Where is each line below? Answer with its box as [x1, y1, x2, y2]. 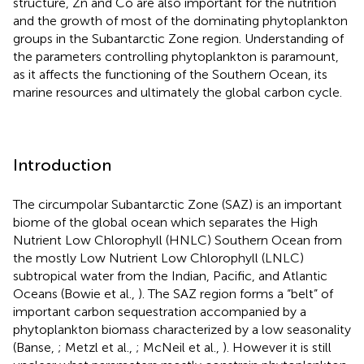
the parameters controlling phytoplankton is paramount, [13, 48, 339, 64]
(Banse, [13, 339, 58, 355]
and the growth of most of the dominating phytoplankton [13, 12, 348, 28]
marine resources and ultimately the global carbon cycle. [13, 84, 342, 100]
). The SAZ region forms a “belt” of [138, 285, 333, 301]
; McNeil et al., [136, 339, 223, 355]
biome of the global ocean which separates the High [13, 214, 318, 230]
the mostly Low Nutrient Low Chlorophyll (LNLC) [13, 249, 304, 266]
